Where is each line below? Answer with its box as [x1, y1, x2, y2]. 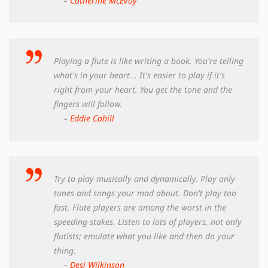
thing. [54, 244, 76, 256]
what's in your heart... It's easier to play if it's [54, 69, 225, 81]
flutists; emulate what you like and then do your [54, 230, 234, 242]
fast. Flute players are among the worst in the [54, 201, 226, 213]
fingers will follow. [54, 98, 122, 109]
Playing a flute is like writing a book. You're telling [54, 54, 243, 66]
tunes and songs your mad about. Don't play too [54, 187, 236, 199]
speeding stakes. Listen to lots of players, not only [54, 215, 242, 227]
